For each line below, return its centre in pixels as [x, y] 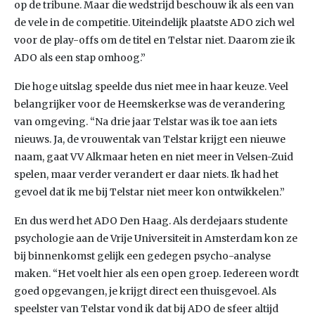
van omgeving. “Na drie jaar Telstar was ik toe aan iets [146, 122]
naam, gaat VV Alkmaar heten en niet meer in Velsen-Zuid [154, 157]
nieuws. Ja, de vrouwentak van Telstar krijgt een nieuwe [150, 139]
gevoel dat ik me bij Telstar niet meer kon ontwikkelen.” [149, 192]
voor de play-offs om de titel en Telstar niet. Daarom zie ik [155, 40]
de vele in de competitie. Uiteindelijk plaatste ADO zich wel [154, 22]
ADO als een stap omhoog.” [80, 58]
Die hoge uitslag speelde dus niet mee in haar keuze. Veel [151, 86]
